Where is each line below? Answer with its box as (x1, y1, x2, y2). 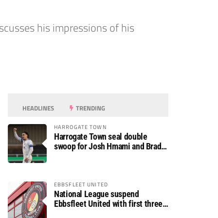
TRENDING (74, 103, 106, 113)
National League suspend (54, 189, 139, 199)
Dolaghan (54, 151, 86, 161)
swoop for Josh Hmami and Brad (54, 141, 162, 151)
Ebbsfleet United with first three (54, 199, 163, 209)
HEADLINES (21, 103, 54, 113)
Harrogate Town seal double (54, 131, 147, 142)
